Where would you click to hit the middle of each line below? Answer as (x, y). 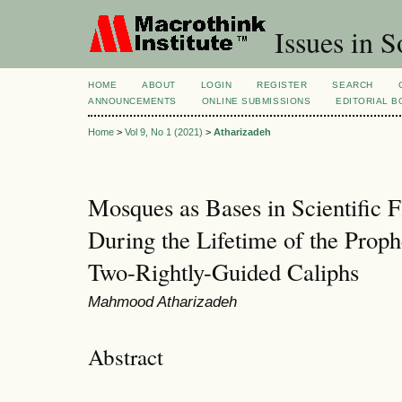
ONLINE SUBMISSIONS (256, 101)
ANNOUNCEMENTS (132, 101)
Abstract (126, 356)
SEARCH (353, 85)
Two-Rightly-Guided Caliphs (223, 272)
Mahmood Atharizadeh (162, 302)
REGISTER (282, 85)
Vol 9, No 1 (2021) (164, 132)
